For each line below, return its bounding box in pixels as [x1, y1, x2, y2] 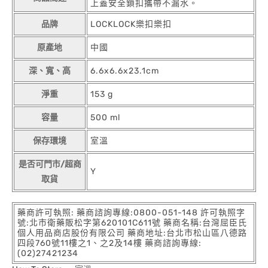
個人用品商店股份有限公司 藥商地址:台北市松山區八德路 [17, 228, 247, 239]
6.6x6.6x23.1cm [90, 66, 159, 77]
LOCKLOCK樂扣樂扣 [90, 19, 172, 30]
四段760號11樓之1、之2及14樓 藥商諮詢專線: [17, 238, 202, 249]
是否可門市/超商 [18, 159, 81, 170]
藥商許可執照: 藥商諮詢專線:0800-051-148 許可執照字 [17, 208, 245, 218]
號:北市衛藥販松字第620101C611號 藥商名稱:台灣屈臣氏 [17, 218, 247, 229]
